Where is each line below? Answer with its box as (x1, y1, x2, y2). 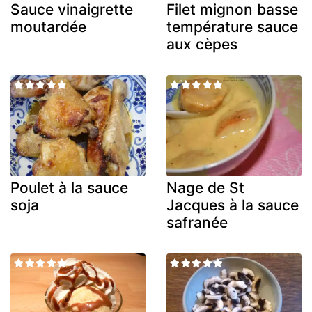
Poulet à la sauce (10, 179, 128, 197)
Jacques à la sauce (166, 196, 299, 214)
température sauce (166, 17, 298, 36)
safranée (166, 214, 228, 232)
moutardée (10, 17, 86, 36)
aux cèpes (166, 35, 237, 53)
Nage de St (166, 179, 244, 197)
